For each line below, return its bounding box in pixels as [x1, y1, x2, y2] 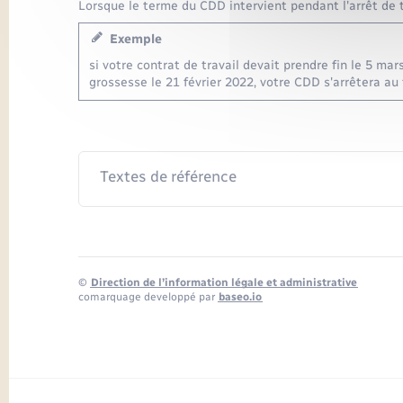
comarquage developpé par [78, 291, 218, 303]
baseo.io [219, 291, 262, 303]
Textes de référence [99, 167, 237, 185]
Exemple [102, 31, 162, 48]
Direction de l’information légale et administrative [91, 276, 357, 289]
